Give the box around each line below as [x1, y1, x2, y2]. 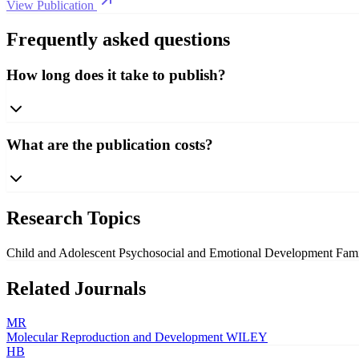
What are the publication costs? [6, 136, 213, 154]
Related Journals [6, 277, 146, 299]
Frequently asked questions [6, 29, 230, 50]
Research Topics [6, 207, 140, 228]
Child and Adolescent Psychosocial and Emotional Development [6, 245, 336, 260]
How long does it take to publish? [6, 66, 226, 83]
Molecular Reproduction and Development [6, 329, 223, 344]
